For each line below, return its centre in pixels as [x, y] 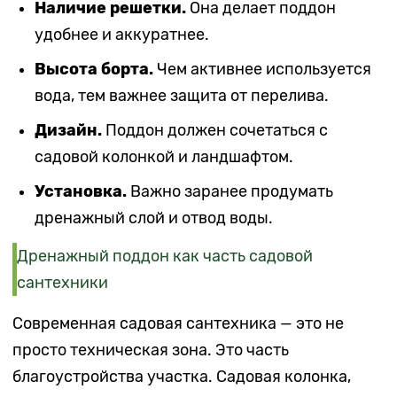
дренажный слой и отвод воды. [154, 218]
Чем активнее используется [263, 69]
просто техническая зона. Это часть [151, 350]
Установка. [81, 191]
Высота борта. [94, 68]
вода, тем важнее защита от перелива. [182, 95]
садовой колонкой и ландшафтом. [164, 156]
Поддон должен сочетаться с [215, 130]
